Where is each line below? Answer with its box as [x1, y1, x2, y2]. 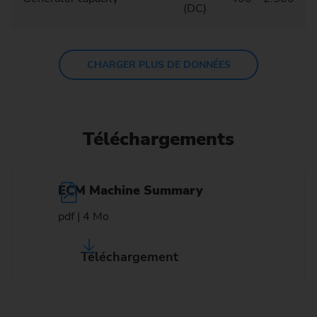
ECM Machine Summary [58, 181, 203, 199]
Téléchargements [83, 126, 234, 151]
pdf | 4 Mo [58, 209, 109, 225]
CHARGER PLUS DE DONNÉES [86, 57, 231, 71]
